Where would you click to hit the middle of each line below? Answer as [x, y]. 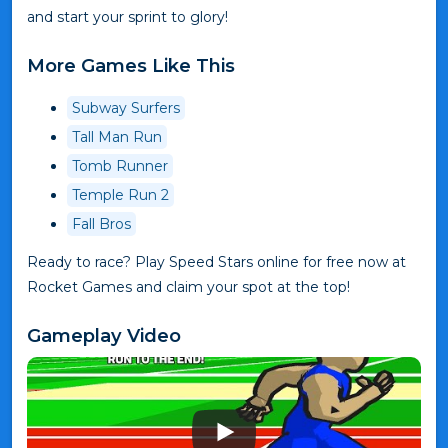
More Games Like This [131, 66]
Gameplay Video [104, 336]
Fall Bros [101, 224]
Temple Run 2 [120, 195]
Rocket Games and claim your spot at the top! [188, 287]
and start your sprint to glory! [127, 17]
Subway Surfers [126, 108]
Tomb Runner [120, 166]
